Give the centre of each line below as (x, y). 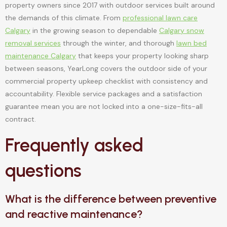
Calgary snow (182, 30)
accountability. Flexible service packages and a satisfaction (104, 93)
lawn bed (192, 43)
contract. (21, 119)
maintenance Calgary (41, 55)
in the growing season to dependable (95, 30)
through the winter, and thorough (119, 43)
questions (43, 171)
